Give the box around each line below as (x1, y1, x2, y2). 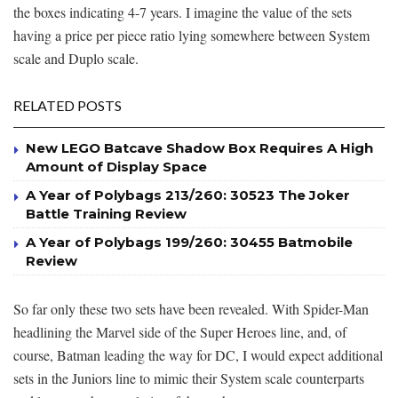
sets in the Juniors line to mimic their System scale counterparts (13, 368, 364, 387)
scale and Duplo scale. (13, 48, 139, 68)
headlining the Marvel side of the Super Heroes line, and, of (13, 322, 346, 341)
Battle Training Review (26, 204, 187, 222)
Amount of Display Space (26, 157, 207, 175)
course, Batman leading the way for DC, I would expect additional (13, 345, 383, 364)
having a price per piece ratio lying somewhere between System (13, 25, 370, 44)
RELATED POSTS (13, 96, 122, 114)
